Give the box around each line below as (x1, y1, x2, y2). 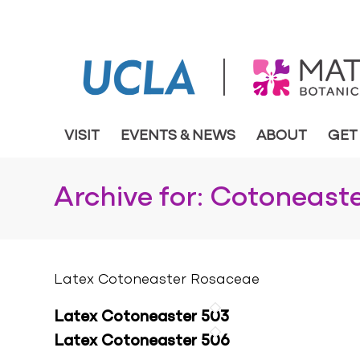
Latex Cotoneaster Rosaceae (54, 272, 260, 288)
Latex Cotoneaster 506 (54, 333, 230, 350)
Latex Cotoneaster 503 (54, 309, 229, 326)
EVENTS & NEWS (121, 129, 235, 144)
